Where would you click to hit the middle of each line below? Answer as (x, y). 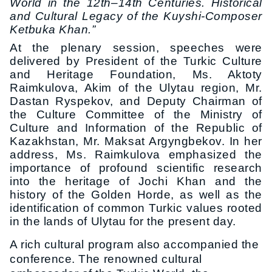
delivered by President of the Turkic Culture (136, 61)
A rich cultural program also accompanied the (134, 245)
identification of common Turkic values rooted (136, 208)
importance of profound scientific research (136, 168)
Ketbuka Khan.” (53, 30)
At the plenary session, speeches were (136, 48)
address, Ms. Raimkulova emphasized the (136, 155)
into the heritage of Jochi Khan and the (136, 182)
